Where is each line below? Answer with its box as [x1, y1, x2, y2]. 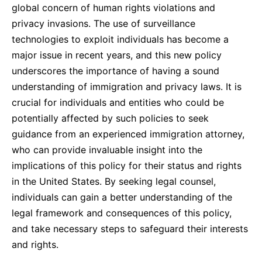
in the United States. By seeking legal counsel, [12, 175, 216, 187]
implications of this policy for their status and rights [12, 160, 242, 171]
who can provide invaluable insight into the [12, 144, 202, 156]
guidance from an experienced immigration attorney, [12, 128, 244, 140]
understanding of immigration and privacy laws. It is [12, 81, 242, 92]
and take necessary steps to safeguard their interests [12, 223, 248, 235]
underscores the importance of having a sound [12, 65, 219, 77]
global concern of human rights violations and [12, 2, 215, 13]
